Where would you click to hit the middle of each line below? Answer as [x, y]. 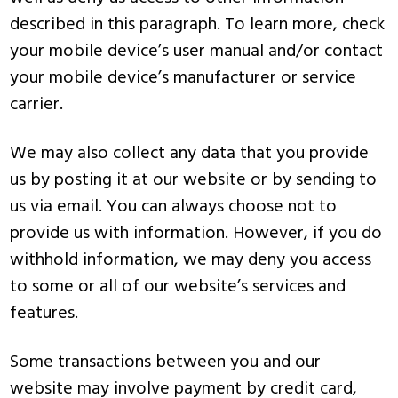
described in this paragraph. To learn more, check [198, 25]
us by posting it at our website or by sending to [194, 180]
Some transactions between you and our [166, 362]
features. [44, 314]
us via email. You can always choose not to [174, 207]
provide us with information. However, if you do [196, 234]
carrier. [37, 105]
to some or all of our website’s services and [178, 287]
